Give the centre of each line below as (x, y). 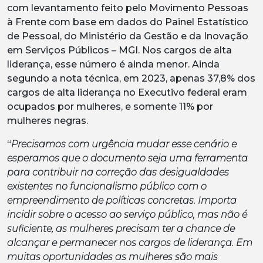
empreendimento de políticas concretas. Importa (122, 200)
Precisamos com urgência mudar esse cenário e (124, 144)
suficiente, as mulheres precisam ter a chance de (121, 228)
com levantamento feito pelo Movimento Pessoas (128, 8)
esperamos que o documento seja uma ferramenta (127, 158)
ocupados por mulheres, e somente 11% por (110, 106)
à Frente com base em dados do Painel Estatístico (128, 22)
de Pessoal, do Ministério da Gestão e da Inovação (128, 36)
